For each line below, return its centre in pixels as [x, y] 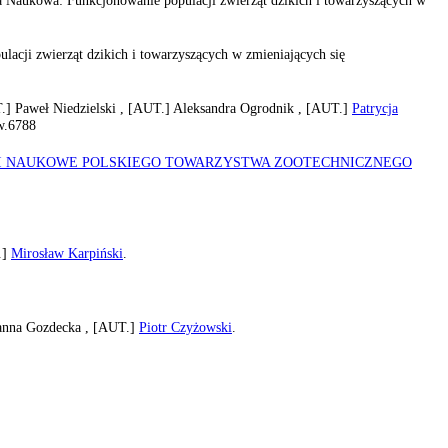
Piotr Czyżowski [185, 326]
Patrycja [375, 107]
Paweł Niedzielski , [71, 107]
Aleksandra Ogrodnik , [239, 107]
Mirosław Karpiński [67, 252]
